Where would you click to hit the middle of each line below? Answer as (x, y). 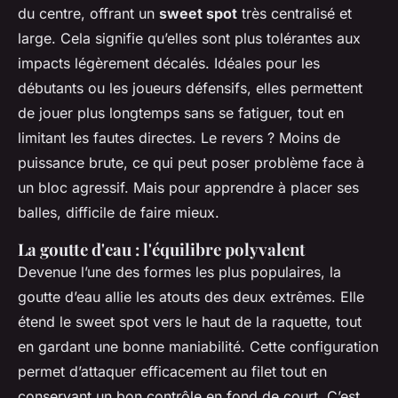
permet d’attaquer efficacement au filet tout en (172, 371)
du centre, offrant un (88, 13)
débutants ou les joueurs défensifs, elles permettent (190, 88)
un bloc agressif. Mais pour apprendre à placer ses (188, 187)
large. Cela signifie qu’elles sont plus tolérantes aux (189, 38)
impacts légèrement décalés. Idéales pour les (169, 63)
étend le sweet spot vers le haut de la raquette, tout (190, 321)
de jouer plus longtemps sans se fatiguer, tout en (181, 112)
